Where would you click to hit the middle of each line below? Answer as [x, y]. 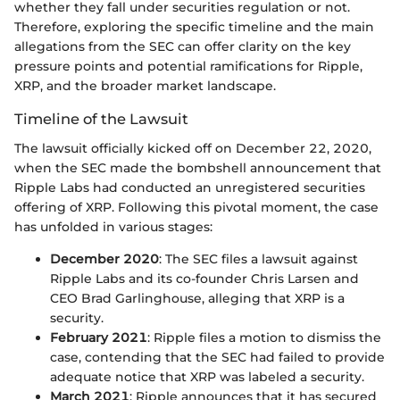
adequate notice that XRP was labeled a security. [207, 376]
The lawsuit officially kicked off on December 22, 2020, [193, 148]
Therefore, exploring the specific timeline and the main [194, 27]
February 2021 [99, 337]
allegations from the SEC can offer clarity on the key [183, 47]
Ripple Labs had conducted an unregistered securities [190, 187]
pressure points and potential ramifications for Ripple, [188, 67]
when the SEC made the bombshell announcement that [198, 167]
